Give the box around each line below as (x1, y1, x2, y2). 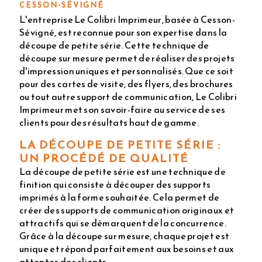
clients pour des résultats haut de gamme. (19, 115, 199, 130)
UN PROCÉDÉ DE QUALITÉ (19, 150, 189, 167)
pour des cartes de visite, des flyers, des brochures (19, 77, 233, 91)
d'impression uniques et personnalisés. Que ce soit (19, 64, 234, 78)
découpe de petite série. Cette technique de (19, 38, 209, 53)
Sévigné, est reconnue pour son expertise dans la (19, 25, 227, 40)
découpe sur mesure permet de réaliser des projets (19, 51, 235, 65)
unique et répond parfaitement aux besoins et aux (19, 242, 235, 256)
